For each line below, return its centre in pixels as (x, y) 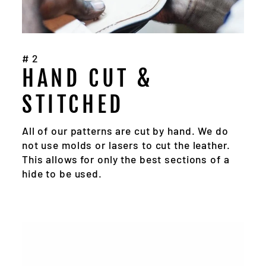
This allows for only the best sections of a (126, 159)
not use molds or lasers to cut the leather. (126, 145)
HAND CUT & (88, 78)
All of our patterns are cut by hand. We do (125, 130)
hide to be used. (62, 173)
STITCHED (73, 104)
